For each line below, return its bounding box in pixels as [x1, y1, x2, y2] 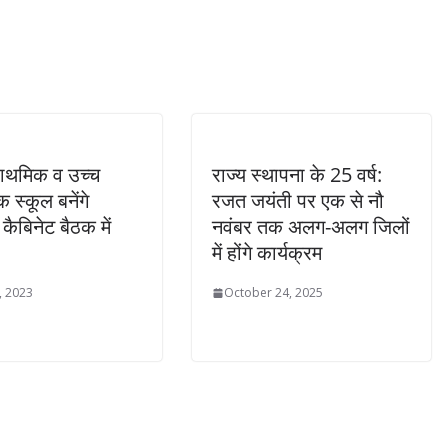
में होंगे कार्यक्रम [212, 239, 322, 267]
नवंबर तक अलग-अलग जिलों [212, 213, 410, 241]
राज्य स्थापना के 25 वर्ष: [212, 161, 382, 189]
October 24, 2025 [224, 284, 323, 302]
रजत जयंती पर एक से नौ [212, 187, 384, 215]
